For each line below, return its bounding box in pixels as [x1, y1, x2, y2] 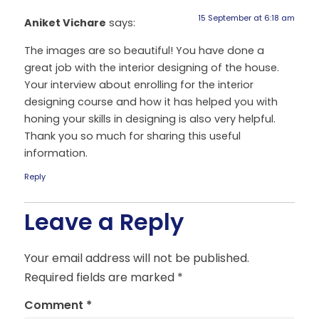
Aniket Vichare [24, 16, 106, 31]
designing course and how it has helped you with [24, 94, 278, 109]
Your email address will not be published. [24, 249, 249, 266]
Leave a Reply [24, 205, 184, 238]
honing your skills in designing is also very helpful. [24, 111, 276, 126]
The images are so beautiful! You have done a [24, 43, 264, 58]
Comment [24, 297, 86, 314]
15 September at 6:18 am [198, 12, 295, 24]
